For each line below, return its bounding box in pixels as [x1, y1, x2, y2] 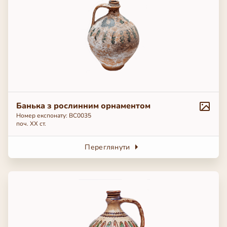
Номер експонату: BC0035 [16, 111, 91, 120]
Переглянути [85, 142, 130, 152]
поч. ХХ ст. [16, 119, 46, 128]
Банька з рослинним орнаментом [16, 100, 150, 111]
